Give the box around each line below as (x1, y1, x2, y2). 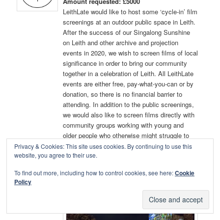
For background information (63, 162, 141, 171)
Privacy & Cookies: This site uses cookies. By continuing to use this (14, 142, 192, 150)
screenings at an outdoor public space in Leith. (63, 17, 196, 27)
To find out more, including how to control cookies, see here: (14, 168, 175, 177)
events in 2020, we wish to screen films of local (63, 48, 198, 58)
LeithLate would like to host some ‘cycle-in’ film (63, 7, 198, 17)
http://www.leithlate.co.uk (63, 172, 135, 182)
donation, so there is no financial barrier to (63, 89, 183, 99)
